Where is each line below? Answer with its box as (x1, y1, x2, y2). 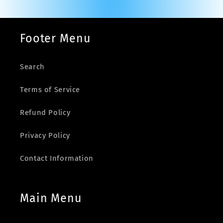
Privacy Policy (20, 131, 70, 140)
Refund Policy (20, 108, 71, 117)
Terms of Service (20, 85, 81, 95)
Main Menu (20, 191, 82, 205)
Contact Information (20, 154, 94, 163)
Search (20, 62, 45, 72)
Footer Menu (20, 31, 91, 45)
